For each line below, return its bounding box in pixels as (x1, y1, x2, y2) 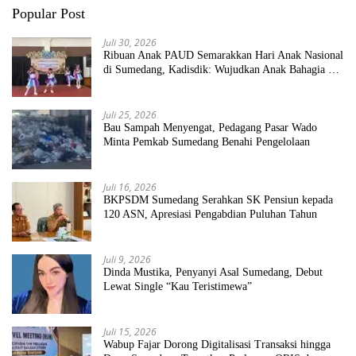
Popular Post (12, 6, 85, 22)
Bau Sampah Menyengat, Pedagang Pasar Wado (103, 122, 317, 134)
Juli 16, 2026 (103, 180, 157, 195)
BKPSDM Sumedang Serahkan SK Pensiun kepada (103, 194, 333, 207)
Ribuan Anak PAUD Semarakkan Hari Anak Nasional (103, 49, 343, 62)
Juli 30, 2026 (103, 36, 157, 50)
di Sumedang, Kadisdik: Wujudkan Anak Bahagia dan (103, 64, 344, 76)
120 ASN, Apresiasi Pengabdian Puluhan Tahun (103, 208, 317, 221)
